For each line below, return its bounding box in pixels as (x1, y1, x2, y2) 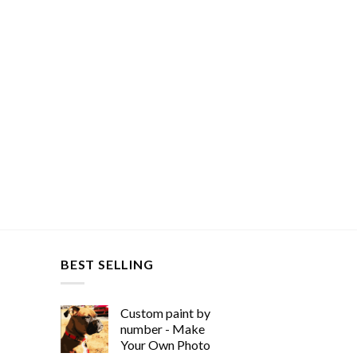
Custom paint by (120, 305, 210, 321)
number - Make (120, 321, 205, 337)
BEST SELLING (61, 256, 154, 272)
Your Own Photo (120, 337, 210, 353)
